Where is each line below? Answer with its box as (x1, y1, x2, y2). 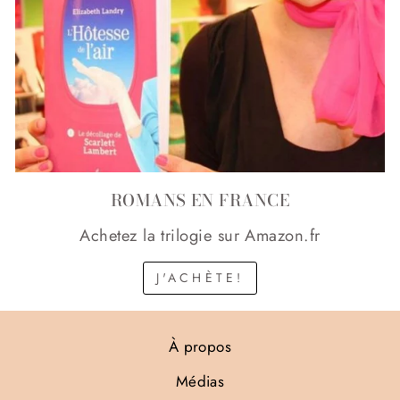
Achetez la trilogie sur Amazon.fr (79, 223, 321, 248)
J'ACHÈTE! (155, 269, 245, 287)
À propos (168, 335, 232, 357)
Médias (175, 370, 225, 392)
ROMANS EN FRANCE (110, 187, 290, 213)
